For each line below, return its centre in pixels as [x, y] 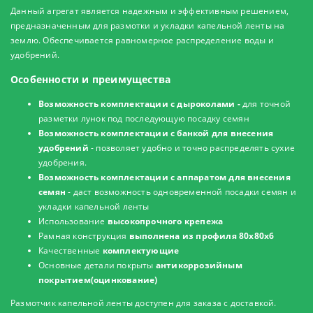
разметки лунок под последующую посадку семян [144, 119]
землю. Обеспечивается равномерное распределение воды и [142, 41]
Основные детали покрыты [97, 265]
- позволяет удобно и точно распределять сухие [192, 148]
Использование [73, 221]
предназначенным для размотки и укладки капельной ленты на [148, 26]
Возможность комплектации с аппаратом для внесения [165, 177]
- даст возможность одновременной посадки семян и [181, 192]
